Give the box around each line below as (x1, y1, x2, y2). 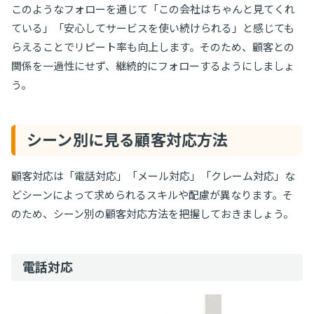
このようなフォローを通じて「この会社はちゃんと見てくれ (11, 2, 295, 15)
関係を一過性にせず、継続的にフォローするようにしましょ (11, 59, 294, 72)
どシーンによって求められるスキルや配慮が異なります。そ (11, 188, 293, 201)
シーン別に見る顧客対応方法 (27, 130, 228, 149)
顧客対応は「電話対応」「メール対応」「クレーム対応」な (11, 169, 295, 182)
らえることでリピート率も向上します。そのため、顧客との (11, 40, 294, 53)
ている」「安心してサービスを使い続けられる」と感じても (11, 21, 294, 34)
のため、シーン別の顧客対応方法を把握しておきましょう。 (11, 207, 294, 220)
